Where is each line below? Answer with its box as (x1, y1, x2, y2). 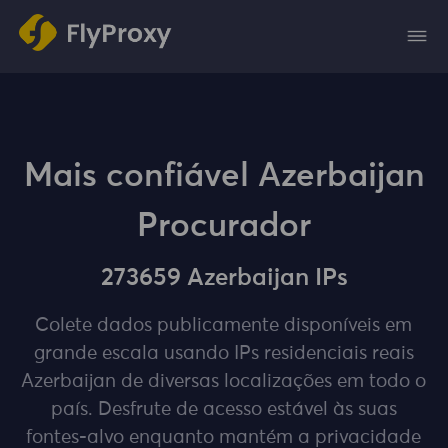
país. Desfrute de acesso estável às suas (50, 400, 397, 420)
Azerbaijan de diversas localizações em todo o (21, 372, 427, 392)
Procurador (137, 209, 311, 243)
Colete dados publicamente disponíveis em (35, 316, 413, 336)
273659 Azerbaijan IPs (100, 266, 348, 291)
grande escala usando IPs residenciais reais (33, 344, 414, 364)
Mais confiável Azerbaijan (23, 159, 425, 193)
